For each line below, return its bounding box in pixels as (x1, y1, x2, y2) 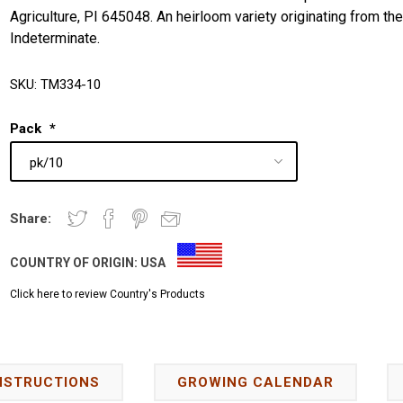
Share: (10, 210, 52, 228)
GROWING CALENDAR (176, 373, 334, 390)
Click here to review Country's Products (10, 288, 206, 301)
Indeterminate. (10, 30, 101, 47)
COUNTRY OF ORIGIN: (10, 255, 141, 271)
